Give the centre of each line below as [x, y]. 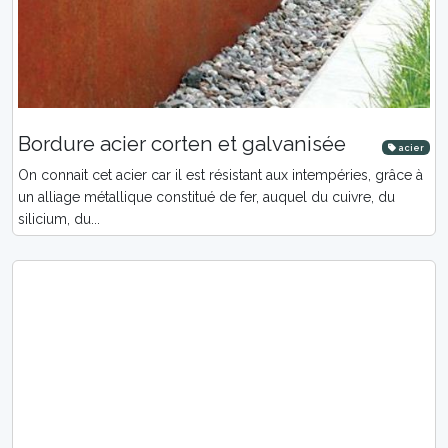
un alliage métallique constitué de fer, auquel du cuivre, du [206, 197]
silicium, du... [59, 219]
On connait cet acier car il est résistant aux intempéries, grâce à [220, 175]
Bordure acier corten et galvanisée [182, 144]
